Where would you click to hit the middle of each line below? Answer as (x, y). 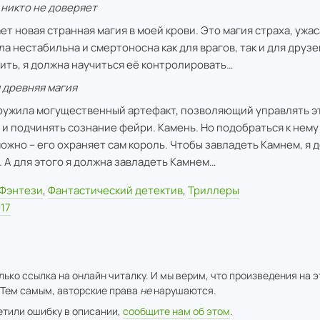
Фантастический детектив (115, 190)
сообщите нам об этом (176, 311)
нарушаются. (184, 290)
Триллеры (213, 190)
